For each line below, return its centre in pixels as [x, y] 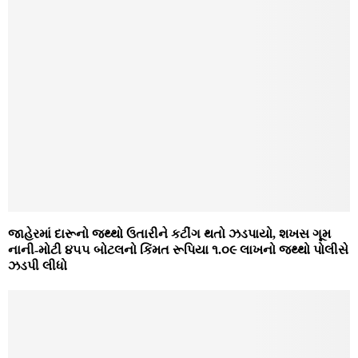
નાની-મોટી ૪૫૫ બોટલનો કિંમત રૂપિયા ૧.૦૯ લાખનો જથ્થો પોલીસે [178, 250]
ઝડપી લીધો [38, 266]
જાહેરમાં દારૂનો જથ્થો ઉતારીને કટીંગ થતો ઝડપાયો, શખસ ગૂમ [169, 234]
